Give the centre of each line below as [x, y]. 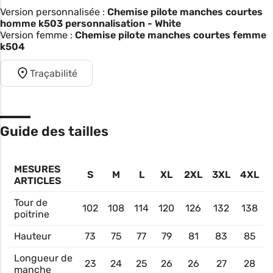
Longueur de [43, 258]
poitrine [32, 214]
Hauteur [33, 236]
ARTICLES [37, 181]
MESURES [37, 169]
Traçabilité [54, 73]
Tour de [31, 203]
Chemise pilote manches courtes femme [171, 35]
